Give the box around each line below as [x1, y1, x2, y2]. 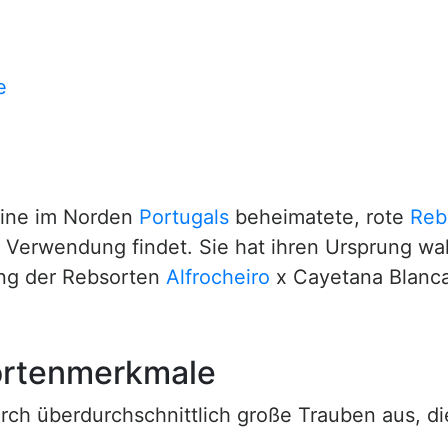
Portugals [139, 205, 229, 229]
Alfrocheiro [166, 265, 270, 289]
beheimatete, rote [229, 205, 410, 229]
